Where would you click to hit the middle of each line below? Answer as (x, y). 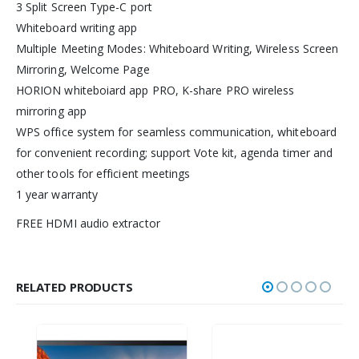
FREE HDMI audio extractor (88, 224)
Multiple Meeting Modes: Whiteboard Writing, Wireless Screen (177, 49)
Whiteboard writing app (77, 28)
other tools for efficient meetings (103, 174)
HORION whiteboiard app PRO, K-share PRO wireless (155, 91)
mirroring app (51, 111)
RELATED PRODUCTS (75, 287)
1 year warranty (57, 195)
